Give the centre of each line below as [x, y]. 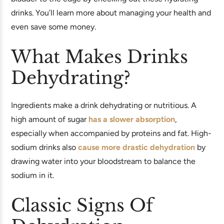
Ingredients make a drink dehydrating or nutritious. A [104, 105]
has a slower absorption [132, 119]
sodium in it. [32, 175]
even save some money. [53, 27]
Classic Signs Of [82, 205]
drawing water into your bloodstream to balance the [103, 161]
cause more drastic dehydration [136, 147]
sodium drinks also [44, 147]
